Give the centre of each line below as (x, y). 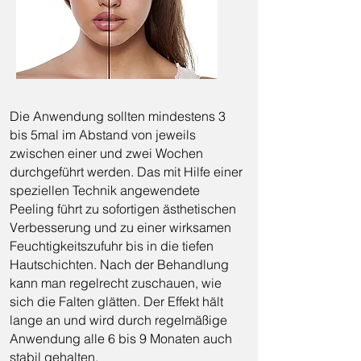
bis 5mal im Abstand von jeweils (103, 135)
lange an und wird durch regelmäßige (118, 320)
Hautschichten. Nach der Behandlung (119, 264)
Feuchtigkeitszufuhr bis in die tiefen (112, 246)
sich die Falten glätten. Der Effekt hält (116, 301)
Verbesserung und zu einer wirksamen (120, 227)
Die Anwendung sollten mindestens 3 (118, 116)
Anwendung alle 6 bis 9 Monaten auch (121, 338)
